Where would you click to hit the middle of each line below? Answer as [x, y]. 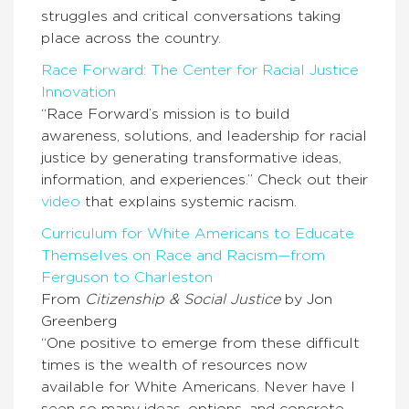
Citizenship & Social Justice [183, 300]
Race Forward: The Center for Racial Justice [200, 71]
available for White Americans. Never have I [198, 388]
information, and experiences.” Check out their [204, 180]
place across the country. [131, 39]
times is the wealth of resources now [174, 366]
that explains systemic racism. [189, 202]
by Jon [306, 300]
